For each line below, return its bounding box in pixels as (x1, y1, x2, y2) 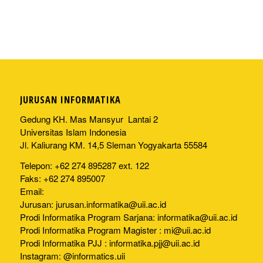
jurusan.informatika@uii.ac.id (55, 197, 166, 210)
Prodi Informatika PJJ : (19, 236, 109, 249)
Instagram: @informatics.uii (19, 249, 125, 262)
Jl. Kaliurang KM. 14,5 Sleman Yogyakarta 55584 (19, 138, 207, 151)
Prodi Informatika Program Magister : (19, 223, 164, 236)
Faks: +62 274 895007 (19, 171, 105, 184)
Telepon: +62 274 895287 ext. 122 (19, 159, 149, 171)
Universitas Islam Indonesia (19, 125, 126, 138)
